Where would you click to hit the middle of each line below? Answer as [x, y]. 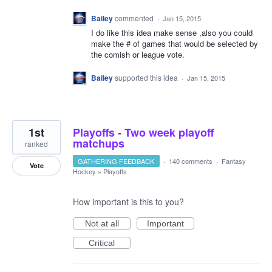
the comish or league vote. [138, 55]
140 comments [190, 161]
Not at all [102, 223]
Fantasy [233, 161]
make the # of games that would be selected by [175, 44]
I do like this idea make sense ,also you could [172, 33]
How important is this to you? [128, 201]
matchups [99, 143]
